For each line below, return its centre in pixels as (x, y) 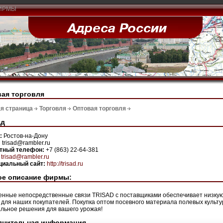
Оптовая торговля (99, 109)
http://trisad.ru (65, 164)
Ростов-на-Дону (26, 136)
